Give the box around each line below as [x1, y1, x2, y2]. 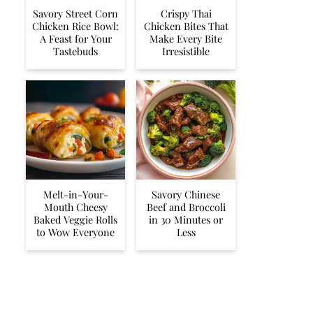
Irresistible [162, 44, 210, 58]
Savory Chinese [152, 187, 220, 201]
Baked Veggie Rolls [34, 212, 117, 226]
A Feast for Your [39, 31, 112, 45]
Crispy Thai [160, 6, 212, 20]
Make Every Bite [150, 31, 222, 45]
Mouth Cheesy [43, 200, 108, 214]
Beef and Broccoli [146, 200, 226, 214]
